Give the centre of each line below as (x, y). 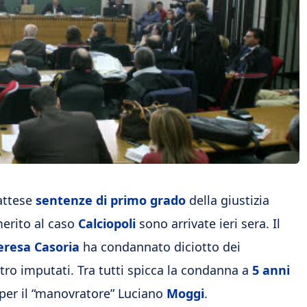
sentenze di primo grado (111, 200)
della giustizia (228, 200)
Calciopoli (107, 223)
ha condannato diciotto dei (160, 247)
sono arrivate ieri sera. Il (208, 223)
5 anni (271, 270)
